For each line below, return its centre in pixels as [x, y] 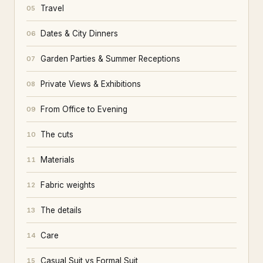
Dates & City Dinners [79, 33]
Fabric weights [68, 185]
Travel [52, 8]
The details [61, 210]
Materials [58, 160]
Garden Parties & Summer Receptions [110, 59]
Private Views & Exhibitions [91, 84]
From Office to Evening [84, 109]
